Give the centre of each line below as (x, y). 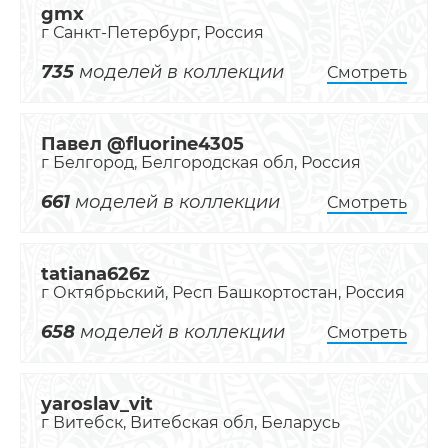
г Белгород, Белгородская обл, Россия (201, 163)
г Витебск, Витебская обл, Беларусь (190, 423)
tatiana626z (95, 274)
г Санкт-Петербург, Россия (152, 33)
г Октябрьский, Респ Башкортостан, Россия (223, 293)
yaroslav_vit (97, 404)
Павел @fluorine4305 (142, 144)
